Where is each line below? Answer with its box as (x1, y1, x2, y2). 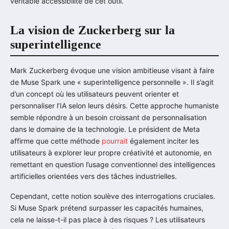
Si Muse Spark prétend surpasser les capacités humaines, (10, 203, 203, 212)
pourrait (102, 136, 128, 145)
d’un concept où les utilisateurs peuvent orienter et (10, 89, 179, 98)
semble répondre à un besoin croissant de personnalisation (10, 112, 207, 122)
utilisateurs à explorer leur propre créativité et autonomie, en (10, 148, 212, 157)
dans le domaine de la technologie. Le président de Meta (10, 124, 200, 133)
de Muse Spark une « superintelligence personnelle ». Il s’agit (10, 77, 214, 86)
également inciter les (128, 136, 199, 145)
